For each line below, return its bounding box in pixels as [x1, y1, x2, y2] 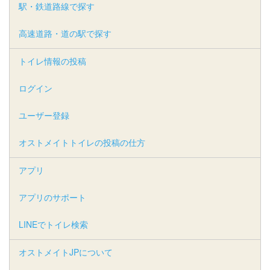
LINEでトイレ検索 [19, 218, 88, 230]
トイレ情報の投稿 [19, 54, 86, 67]
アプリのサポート [19, 190, 86, 203]
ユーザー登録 [19, 108, 69, 121]
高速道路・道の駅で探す [19, 27, 111, 39]
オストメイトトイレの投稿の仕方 [19, 136, 145, 148]
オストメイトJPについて [19, 245, 113, 258]
